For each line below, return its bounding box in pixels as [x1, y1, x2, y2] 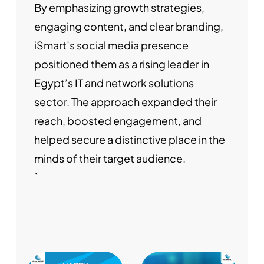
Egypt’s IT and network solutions [34, 76, 194, 90]
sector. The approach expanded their [34, 95, 217, 109]
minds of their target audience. [34, 151, 186, 166]
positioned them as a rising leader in [34, 57, 209, 71]
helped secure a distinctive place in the [34, 133, 225, 147]
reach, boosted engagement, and [34, 114, 202, 128]
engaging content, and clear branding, [34, 19, 223, 34]
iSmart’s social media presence [34, 38, 189, 52]
